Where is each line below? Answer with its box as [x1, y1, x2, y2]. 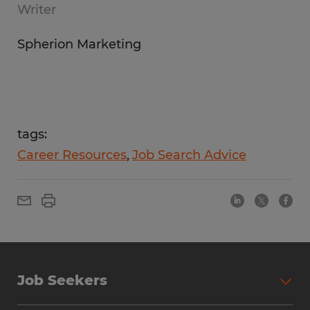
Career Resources [17, 147, 127, 163]
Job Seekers [17, 272, 107, 289]
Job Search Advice [132, 147, 246, 163]
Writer [17, 2, 56, 17]
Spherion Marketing [17, 37, 141, 52]
